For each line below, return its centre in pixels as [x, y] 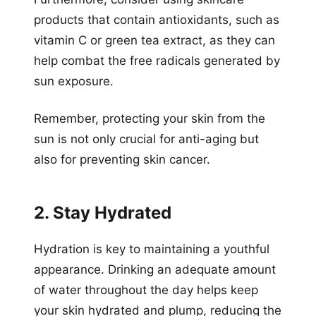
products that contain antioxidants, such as [157, 19]
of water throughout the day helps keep [146, 290]
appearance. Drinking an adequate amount [155, 269]
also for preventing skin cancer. [122, 159]
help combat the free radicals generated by [157, 60]
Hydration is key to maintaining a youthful [152, 249]
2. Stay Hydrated [103, 212]
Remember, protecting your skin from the [150, 118]
